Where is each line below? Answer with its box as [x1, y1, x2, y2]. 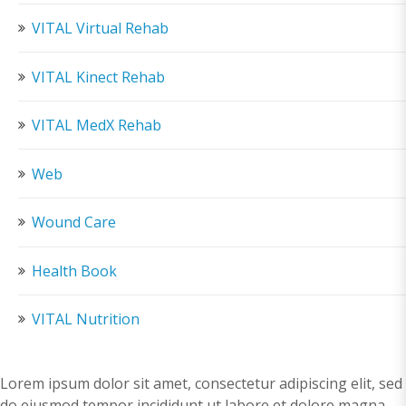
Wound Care [32, 212, 116, 233]
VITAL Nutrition [32, 309, 140, 330]
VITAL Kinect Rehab [32, 66, 165, 87]
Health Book [32, 260, 117, 281]
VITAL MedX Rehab [32, 115, 161, 136]
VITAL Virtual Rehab [32, 18, 169, 39]
